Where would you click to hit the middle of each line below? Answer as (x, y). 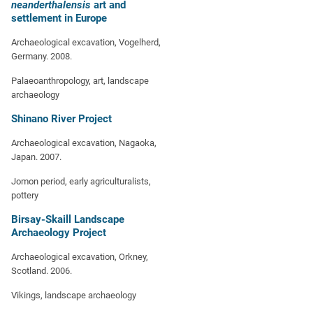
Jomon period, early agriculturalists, (81, 181)
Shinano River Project (61, 119)
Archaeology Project (59, 233)
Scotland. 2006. (42, 271)
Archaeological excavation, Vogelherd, (86, 42)
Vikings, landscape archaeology (74, 295)
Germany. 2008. (42, 56)
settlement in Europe (59, 18)
